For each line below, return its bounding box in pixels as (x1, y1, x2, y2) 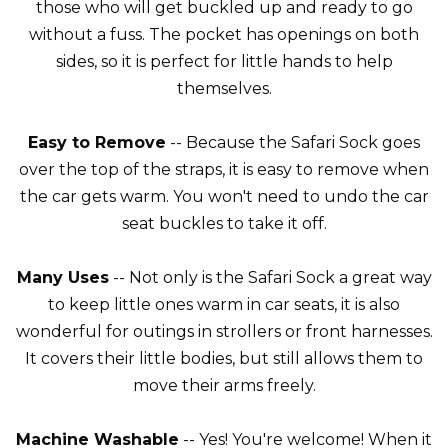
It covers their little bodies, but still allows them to (25, 349, 423, 368)
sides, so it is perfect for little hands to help (55, 52, 393, 71)
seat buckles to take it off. (121, 214, 327, 233)
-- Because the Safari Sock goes (166, 133, 420, 152)
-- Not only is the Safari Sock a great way (108, 268, 432, 287)
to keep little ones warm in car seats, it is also (48, 295, 400, 314)
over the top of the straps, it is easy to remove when (19, 160, 429, 179)
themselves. (176, 79, 272, 98)
